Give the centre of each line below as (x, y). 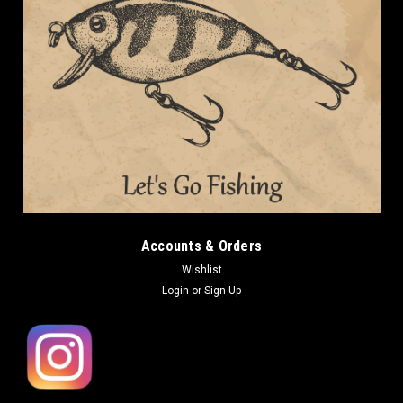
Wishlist (201, 269)
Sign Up (223, 290)
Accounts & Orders (201, 246)
